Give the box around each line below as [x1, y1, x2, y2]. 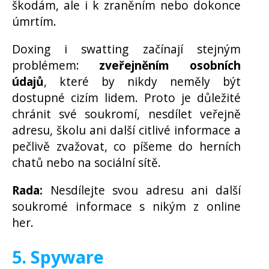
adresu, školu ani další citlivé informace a [12, 121, 241, 138]
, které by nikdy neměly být [44, 73, 241, 89]
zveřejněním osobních [99, 56, 241, 73]
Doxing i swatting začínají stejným [12, 40, 241, 57]
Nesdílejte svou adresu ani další [43, 181, 241, 198]
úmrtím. [12, 13, 56, 29]
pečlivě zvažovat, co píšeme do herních [12, 138, 241, 154]
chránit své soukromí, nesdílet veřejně [12, 105, 241, 122]
